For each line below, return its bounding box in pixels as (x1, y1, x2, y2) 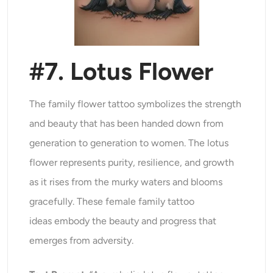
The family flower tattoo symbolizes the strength (29, 98, 242, 110)
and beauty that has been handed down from (29, 118, 224, 130)
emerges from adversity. (29, 235, 134, 247)
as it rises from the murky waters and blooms (29, 176, 223, 188)
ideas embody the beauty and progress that (29, 215, 217, 227)
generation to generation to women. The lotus (29, 137, 229, 149)
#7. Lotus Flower (29, 57, 214, 87)
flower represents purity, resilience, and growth (29, 157, 235, 169)
